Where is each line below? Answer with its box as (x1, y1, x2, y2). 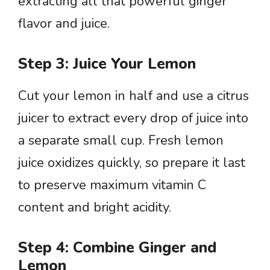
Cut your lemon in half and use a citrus (18, 87, 249, 105)
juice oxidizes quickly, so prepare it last (18, 154, 245, 172)
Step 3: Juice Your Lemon (18, 54, 196, 74)
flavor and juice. (18, 14, 110, 33)
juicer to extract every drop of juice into (18, 109, 248, 127)
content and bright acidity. (18, 198, 171, 216)
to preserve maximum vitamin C (18, 176, 206, 194)
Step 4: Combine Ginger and (18, 237, 216, 258)
